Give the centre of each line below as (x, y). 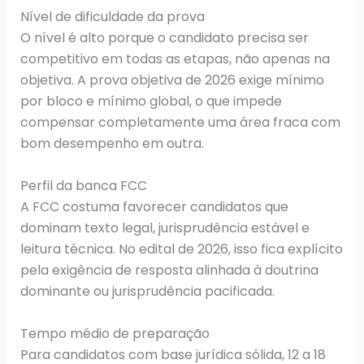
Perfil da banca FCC (83, 185)
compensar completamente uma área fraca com (180, 123)
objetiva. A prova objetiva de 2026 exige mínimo (172, 80)
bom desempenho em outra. (112, 144)
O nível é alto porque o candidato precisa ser (164, 38)
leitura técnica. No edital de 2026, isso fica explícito (181, 249)
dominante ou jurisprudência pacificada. (147, 291)
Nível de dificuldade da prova (112, 17)
